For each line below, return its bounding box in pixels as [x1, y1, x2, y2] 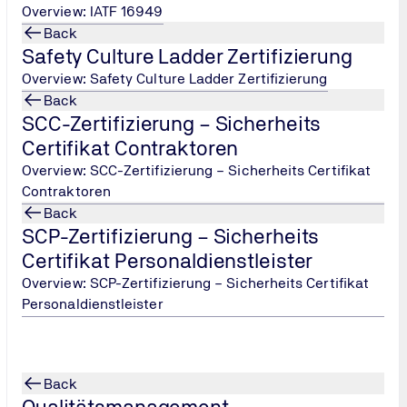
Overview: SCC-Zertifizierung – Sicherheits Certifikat [22, 162, 372, 179]
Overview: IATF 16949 [22, 3, 164, 20]
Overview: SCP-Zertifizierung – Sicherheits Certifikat [22, 274, 370, 292]
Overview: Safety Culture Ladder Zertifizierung [22, 70, 328, 87]
